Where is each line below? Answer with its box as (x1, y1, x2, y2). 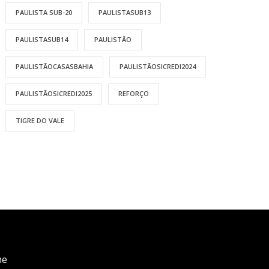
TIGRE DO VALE (16, 116, 65, 125)
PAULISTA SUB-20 (16, 8, 73, 17)
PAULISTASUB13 (98, 8, 151, 17)
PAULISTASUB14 (16, 35, 68, 44)
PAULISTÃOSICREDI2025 (16, 89, 92, 98)
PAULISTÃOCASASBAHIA (16, 62, 94, 71)
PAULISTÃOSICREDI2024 (119, 62, 196, 71)
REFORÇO (118, 89, 150, 98)
